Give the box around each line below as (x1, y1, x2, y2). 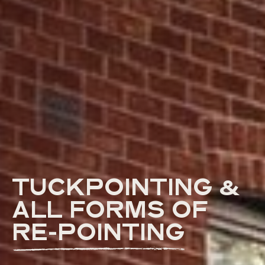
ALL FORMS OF (12, 201, 208, 224)
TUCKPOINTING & (12, 179, 241, 202)
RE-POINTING (12, 224, 185, 247)
